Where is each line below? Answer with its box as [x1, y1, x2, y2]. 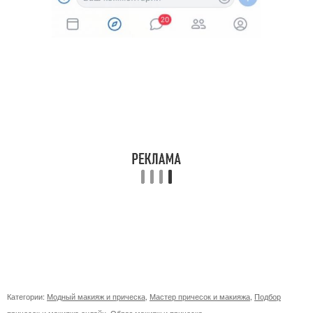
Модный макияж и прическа [47, 291, 145, 303]
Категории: [7, 291, 47, 303]
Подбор [254, 291, 281, 303]
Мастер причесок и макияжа [150, 291, 250, 303]
